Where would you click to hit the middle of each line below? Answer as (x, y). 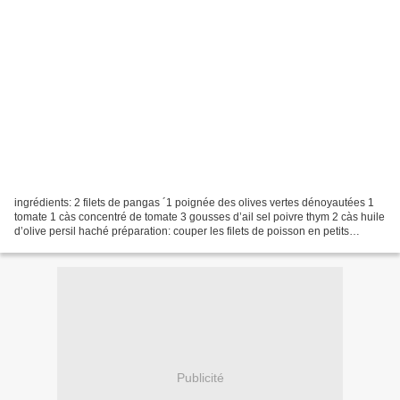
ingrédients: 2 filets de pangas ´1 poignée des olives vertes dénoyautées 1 (194, 202)
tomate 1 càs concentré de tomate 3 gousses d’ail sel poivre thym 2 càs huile (200, 217)
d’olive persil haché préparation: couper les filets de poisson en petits (182, 231)
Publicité (200, 378)
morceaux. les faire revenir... (82, 245)
